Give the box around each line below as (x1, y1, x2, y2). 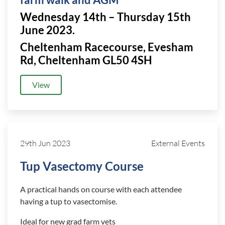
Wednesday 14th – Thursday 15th (20, 11, 191, 24)
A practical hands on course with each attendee (20, 184, 182, 194)
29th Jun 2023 (20, 138, 70, 148)
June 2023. (20, 24, 75, 37)
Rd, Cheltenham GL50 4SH (20, 54, 152, 67)
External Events (151, 138, 205, 148)
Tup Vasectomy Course (20, 159, 144, 173)
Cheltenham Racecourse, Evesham (20, 41, 193, 54)
